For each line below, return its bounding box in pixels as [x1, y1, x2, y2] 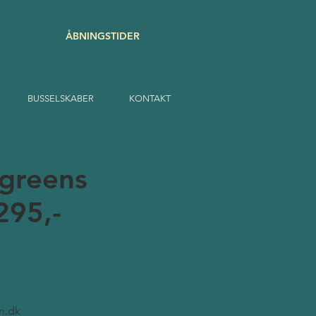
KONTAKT [129, 93, 171, 104]
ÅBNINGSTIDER [66, 30, 140, 42]
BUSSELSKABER [28, 93, 94, 104]
